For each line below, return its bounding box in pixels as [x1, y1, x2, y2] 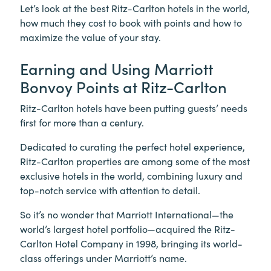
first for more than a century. [20, 116, 144, 129]
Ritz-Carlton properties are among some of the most [20, 154, 250, 168]
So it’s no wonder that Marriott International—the [20, 207, 233, 221]
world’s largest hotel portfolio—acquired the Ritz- [20, 222, 235, 236]
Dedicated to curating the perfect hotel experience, [20, 140, 245, 154]
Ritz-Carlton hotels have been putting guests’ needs [20, 101, 247, 115]
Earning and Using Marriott [20, 57, 213, 80]
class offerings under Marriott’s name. [20, 251, 187, 265]
